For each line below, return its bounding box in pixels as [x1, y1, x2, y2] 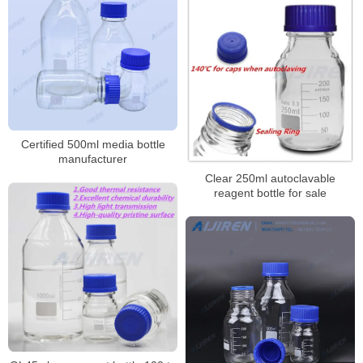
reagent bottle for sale [214, 186, 327, 199]
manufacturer [58, 152, 127, 166]
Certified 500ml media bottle [20, 138, 165, 152]
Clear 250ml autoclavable [205, 171, 335, 185]
